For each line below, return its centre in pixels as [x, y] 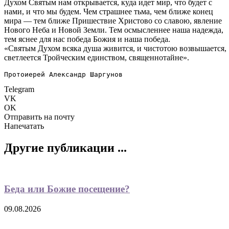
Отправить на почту [39, 117]
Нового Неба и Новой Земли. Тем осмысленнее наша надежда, [114, 30]
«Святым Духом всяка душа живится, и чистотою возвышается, [115, 48]
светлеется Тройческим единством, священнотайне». [97, 57]
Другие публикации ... [65, 147]
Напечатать [24, 126]
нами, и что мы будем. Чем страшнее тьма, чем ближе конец [109, 11]
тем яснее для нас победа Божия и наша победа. [87, 39]
